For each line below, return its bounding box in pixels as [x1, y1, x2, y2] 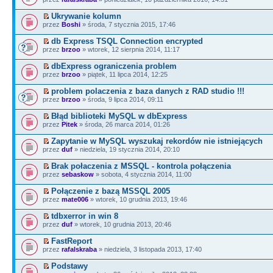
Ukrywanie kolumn [51, 12, 121, 21]
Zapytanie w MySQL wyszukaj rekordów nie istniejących [51, 136, 263, 146]
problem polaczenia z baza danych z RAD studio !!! [51, 87, 244, 96]
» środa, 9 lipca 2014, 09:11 [80, 96, 163, 103]
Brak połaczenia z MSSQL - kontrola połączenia [51, 161, 231, 171]
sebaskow [62, 171, 94, 178]
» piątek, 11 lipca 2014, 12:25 [80, 71, 168, 78]
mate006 [62, 196, 88, 203]
